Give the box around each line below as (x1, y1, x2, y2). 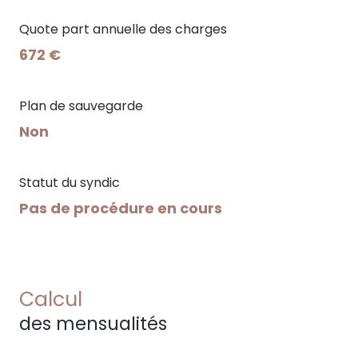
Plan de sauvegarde (19, 96, 143, 115)
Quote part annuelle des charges (19, 19, 227, 38)
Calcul (19, 284, 82, 313)
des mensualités (19, 310, 167, 336)
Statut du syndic (19, 173, 120, 192)
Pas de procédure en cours (19, 197, 222, 218)
